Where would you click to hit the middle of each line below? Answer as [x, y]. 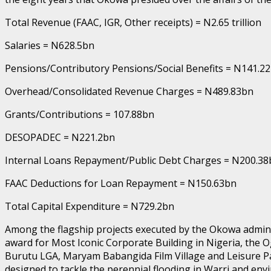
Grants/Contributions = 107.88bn [80, 114]
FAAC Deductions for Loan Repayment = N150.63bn [121, 183]
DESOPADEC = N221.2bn [60, 137]
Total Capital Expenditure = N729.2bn [90, 206]
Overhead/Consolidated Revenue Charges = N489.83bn [129, 91]
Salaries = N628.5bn [50, 45]
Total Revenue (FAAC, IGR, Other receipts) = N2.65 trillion [133, 22]
